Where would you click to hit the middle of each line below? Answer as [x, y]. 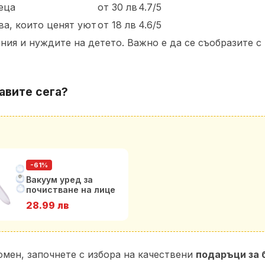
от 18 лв [117, 25]
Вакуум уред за [59, 180]
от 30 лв [117, 7]
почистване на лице [71, 190]
